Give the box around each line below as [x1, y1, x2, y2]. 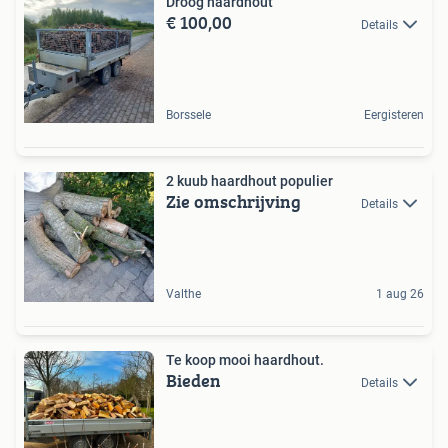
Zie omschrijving [166, 188, 301, 216]
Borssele [166, 108, 211, 123]
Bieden [166, 367, 221, 395]
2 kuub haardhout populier [166, 173, 333, 190]
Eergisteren [364, 108, 424, 123]
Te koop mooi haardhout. [166, 352, 324, 369]
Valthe [166, 287, 201, 302]
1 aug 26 [376, 287, 424, 302]
